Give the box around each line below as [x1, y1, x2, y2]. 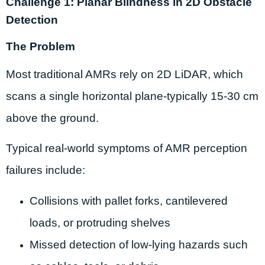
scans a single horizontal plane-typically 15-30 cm [6, 89, 258, 102]
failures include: [6, 164, 85, 177]
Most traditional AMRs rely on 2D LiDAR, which [6, 67, 243, 80]
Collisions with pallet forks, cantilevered [30, 194, 228, 207]
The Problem [6, 40, 75, 53]
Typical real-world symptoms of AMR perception [6, 142, 247, 155]
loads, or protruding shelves [30, 216, 170, 229]
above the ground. [6, 111, 99, 124]
